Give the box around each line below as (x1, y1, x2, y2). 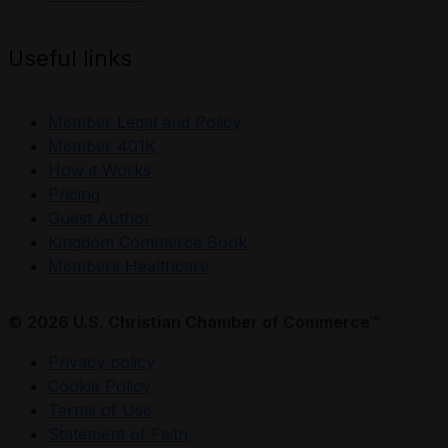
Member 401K (48, 135, 156, 156)
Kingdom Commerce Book (48, 231, 247, 252)
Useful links (8, 45, 132, 72)
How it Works (48, 159, 151, 180)
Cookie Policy (48, 375, 151, 396)
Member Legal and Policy (48, 111, 241, 132)
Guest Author (48, 207, 151, 228)
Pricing (48, 183, 100, 204)
